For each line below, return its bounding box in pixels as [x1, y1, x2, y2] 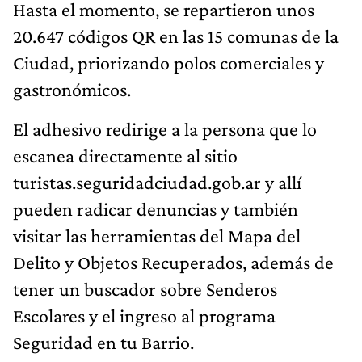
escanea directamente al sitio [13, 144, 238, 166]
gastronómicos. [13, 78, 131, 100]
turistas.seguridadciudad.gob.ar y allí [13, 170, 301, 193]
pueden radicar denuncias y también [13, 197, 298, 220]
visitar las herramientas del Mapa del [13, 224, 301, 246]
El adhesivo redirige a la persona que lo [13, 117, 317, 140]
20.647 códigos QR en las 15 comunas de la [13, 24, 339, 47]
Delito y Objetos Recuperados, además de [13, 250, 334, 273]
